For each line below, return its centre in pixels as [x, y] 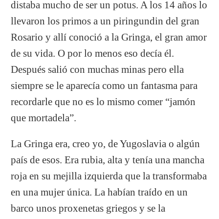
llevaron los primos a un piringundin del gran [105, 21]
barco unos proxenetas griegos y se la [88, 208]
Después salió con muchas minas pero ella [98, 69]
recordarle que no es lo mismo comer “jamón [103, 101]
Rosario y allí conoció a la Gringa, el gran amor [109, 37]
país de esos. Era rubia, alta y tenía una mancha [108, 160]
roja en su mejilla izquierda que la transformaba [109, 176]
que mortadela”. [44, 118]
